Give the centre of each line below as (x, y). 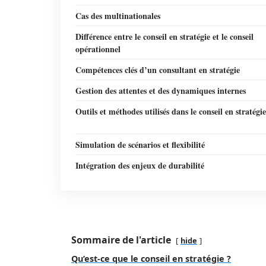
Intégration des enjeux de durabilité (140, 165)
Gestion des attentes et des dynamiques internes (161, 91)
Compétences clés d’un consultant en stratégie (158, 70)
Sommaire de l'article (121, 240)
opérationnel (98, 49)
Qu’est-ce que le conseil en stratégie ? (151, 259)
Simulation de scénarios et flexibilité (140, 145)
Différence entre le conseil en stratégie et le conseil (164, 37)
